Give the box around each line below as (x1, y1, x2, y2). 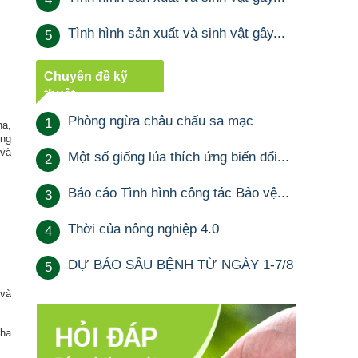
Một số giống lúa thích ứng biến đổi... (68, 149, 290, 165)
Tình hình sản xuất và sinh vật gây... (68, 26, 286, 41)
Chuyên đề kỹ (44, 70, 129, 83)
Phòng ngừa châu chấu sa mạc (68, 113, 254, 129)
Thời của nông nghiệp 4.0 (68, 221, 220, 237)
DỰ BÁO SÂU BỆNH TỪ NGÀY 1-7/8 (68, 257, 294, 272)
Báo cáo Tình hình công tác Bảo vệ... (68, 185, 290, 201)
